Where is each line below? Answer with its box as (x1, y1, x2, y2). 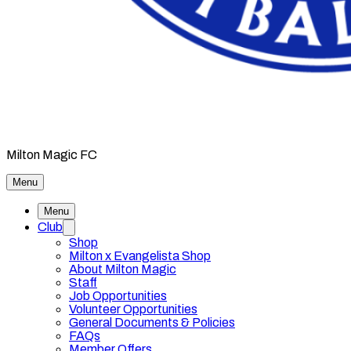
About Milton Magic (69, 262, 176, 276)
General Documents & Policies (69, 316, 235, 329)
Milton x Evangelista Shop (69, 249, 211, 262)
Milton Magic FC (6, 148, 97, 161)
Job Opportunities (69, 289, 167, 302)
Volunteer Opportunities (69, 302, 197, 316)
